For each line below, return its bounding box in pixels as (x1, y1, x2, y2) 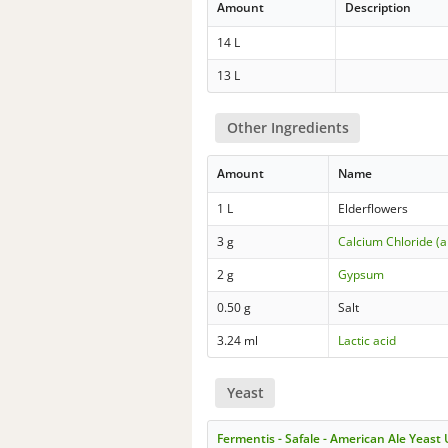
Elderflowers (338, 199, 409, 217)
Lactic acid (338, 331, 397, 349)
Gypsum (338, 265, 385, 283)
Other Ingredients (226, 117, 349, 137)
